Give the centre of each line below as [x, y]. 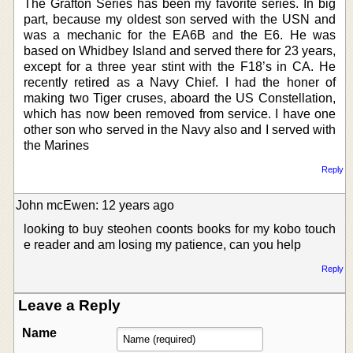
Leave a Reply [69, 305]
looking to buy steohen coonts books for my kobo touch [180, 229]
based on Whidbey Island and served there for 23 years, [180, 50]
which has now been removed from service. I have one [180, 113]
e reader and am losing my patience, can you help [162, 244]
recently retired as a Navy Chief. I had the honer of [180, 82]
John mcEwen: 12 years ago [95, 205]
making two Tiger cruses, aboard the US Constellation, [180, 98]
